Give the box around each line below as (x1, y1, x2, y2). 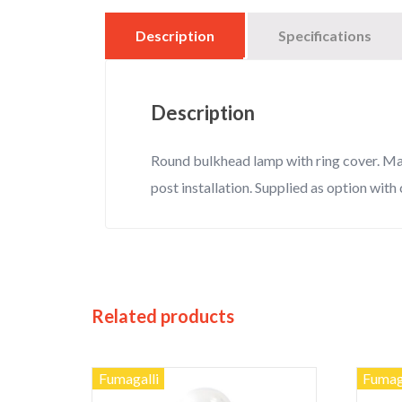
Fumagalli (98, 370, 159, 388)
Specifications (278, 27, 371, 45)
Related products (92, 305, 234, 328)
